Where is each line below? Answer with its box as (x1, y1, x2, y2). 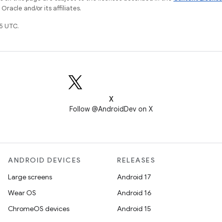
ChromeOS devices (8, 204, 69, 213)
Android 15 (117, 204, 151, 213)
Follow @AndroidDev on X (69, 105, 153, 113)
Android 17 (117, 172, 151, 181)
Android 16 (117, 188, 152, 197)
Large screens (8, 172, 52, 181)
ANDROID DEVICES (8, 156, 81, 165)
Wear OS (8, 188, 36, 197)
